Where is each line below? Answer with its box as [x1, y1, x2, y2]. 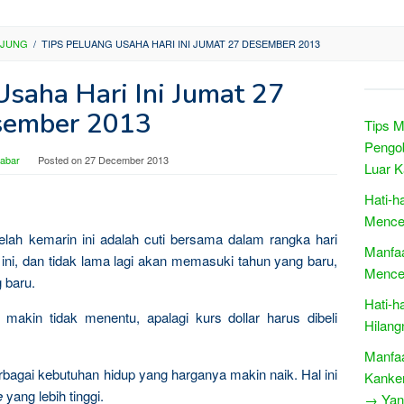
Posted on [37, 152, 85, 167]
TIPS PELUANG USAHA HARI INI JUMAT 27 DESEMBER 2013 [41, 36, 320, 50]
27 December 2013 [84, 152, 169, 167]
